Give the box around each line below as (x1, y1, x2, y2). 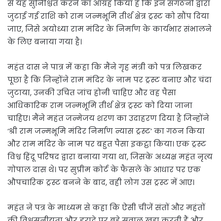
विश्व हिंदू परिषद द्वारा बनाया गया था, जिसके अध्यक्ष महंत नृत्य (7, 151, 213, 162)
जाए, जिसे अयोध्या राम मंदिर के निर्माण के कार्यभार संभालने (7, 24, 212, 35)
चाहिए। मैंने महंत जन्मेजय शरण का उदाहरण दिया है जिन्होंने (7, 113, 209, 124)
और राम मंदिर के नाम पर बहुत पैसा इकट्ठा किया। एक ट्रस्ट (7, 139, 206, 149)
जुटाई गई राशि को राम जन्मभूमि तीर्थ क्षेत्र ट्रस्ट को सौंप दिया (7, 11, 209, 22)
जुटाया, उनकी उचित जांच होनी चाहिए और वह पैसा (7, 87, 176, 98)
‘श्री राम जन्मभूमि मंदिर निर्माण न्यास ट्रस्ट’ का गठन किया (7, 126, 205, 137)
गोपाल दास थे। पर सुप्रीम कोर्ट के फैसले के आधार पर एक (7, 164, 201, 175)
